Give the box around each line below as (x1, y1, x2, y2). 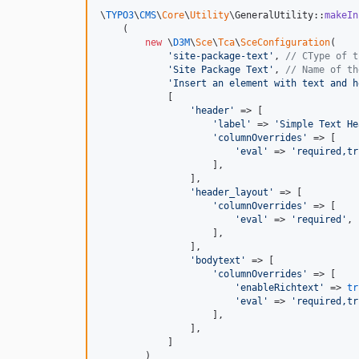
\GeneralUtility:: (229, 10, 325, 21)
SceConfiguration (240, 37, 330, 48)
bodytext (196, 255, 240, 266)
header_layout (196, 187, 268, 198)
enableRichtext (240, 282, 319, 293)
